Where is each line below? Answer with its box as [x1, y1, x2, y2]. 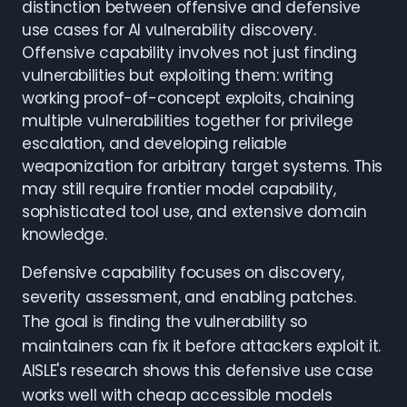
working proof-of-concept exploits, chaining [22, 87, 354, 109]
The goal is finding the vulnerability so [22, 311, 308, 333]
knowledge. [22, 223, 107, 245]
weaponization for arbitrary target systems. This [22, 155, 383, 177]
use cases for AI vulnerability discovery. [22, 19, 316, 41]
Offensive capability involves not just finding [22, 42, 357, 64]
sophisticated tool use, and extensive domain [22, 201, 367, 223]
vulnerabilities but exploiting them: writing [22, 65, 333, 86]
